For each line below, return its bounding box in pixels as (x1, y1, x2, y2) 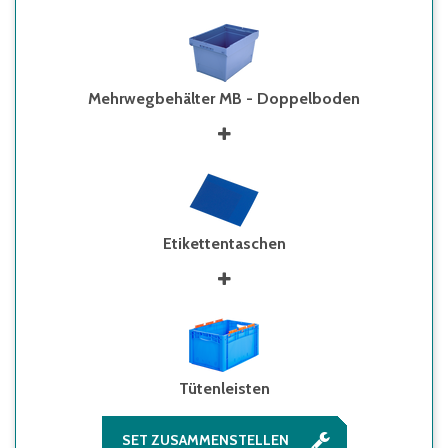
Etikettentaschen (162, 234, 286, 253)
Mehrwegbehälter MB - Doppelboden (88, 89, 360, 108)
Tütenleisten (178, 379, 270, 398)
